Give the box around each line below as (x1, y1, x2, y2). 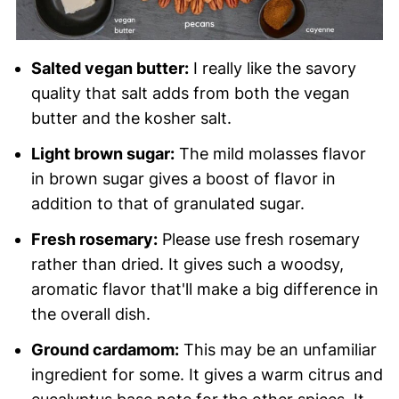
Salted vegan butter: (30, 58, 189, 77)
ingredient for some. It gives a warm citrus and (30, 364, 383, 384)
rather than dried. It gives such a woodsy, (30, 254, 344, 273)
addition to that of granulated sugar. (30, 193, 305, 213)
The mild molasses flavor (174, 143, 366, 163)
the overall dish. (30, 304, 151, 323)
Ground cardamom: (30, 339, 179, 359)
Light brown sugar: (30, 143, 175, 163)
